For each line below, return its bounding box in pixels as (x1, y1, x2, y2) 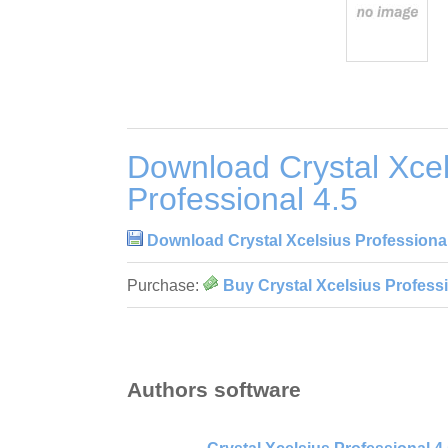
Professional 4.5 (127, 180, 358, 217)
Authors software (127, 378, 301, 402)
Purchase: (127, 276, 203, 294)
